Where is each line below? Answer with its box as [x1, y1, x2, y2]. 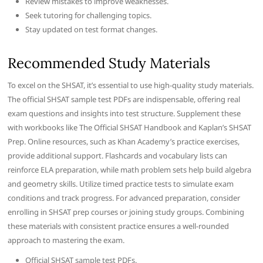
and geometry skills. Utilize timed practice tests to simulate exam [8, 178, 234, 189]
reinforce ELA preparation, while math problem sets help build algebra [8, 164, 252, 175]
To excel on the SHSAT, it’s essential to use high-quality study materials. [8, 79, 254, 90]
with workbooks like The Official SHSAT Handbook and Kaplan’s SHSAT [8, 122, 252, 133]
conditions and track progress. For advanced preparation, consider [8, 192, 241, 203]
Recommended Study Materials [8, 53, 211, 72]
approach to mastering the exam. [8, 234, 125, 245]
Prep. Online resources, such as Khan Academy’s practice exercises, [8, 136, 240, 147]
